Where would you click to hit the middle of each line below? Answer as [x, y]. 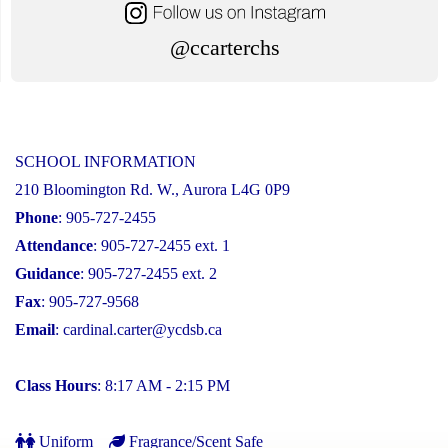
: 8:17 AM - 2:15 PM [163, 386]
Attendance [54, 246]
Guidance [47, 274]
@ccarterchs [224, 48]
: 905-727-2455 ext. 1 [161, 246]
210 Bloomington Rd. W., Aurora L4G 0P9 [152, 190]
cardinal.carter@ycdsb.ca [142, 330]
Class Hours [56, 386]
